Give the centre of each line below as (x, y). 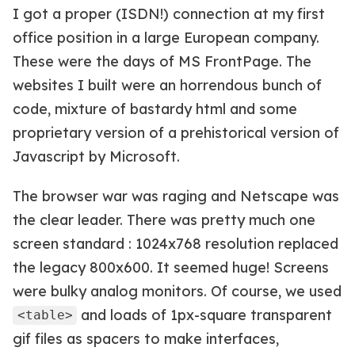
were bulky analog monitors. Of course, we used (177, 291)
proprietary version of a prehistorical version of (176, 132)
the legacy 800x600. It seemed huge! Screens (171, 267)
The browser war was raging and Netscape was (176, 196)
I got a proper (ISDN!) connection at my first (169, 13)
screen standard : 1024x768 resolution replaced (176, 243)
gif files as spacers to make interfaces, (146, 338)
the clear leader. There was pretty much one (164, 219)
